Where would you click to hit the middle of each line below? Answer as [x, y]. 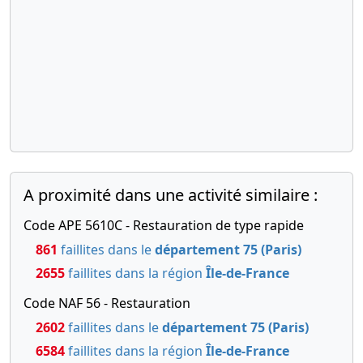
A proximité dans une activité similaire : [171, 195]
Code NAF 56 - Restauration [107, 303]
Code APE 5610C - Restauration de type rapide [164, 226]
